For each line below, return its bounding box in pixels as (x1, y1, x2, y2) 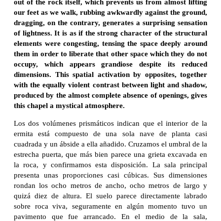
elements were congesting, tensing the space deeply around (14, 39, 207, 47)
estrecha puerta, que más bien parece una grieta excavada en (14, 150, 207, 158)
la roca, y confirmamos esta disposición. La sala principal (14, 160, 207, 169)
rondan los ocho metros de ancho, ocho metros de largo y (14, 181, 207, 189)
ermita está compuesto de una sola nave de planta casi (14, 129, 207, 138)
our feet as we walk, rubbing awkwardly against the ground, (14, 8, 207, 16)
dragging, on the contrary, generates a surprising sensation (14, 18, 207, 27)
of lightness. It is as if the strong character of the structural (14, 29, 207, 37)
